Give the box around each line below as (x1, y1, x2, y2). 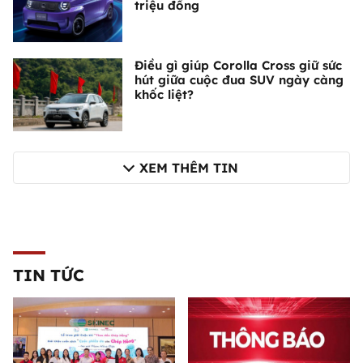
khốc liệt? (135, 87, 194, 103)
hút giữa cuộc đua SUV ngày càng (135, 72, 344, 88)
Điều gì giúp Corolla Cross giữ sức (135, 58, 342, 74)
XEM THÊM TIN (139, 160, 238, 177)
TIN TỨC (13, 265, 84, 286)
